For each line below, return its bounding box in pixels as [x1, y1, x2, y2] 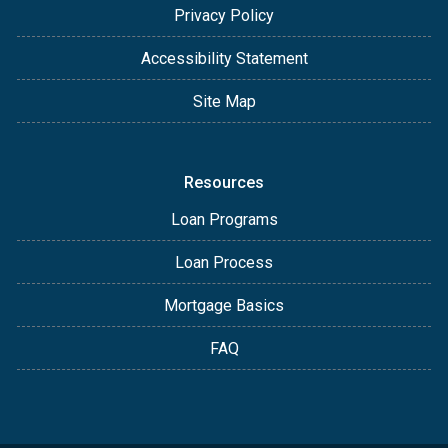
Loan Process [175, 252, 273, 272]
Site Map [192, 91, 256, 111]
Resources [184, 172, 264, 192]
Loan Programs [170, 209, 278, 229]
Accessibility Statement [140, 48, 308, 68]
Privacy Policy [174, 5, 274, 25]
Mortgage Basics [164, 295, 284, 315]
